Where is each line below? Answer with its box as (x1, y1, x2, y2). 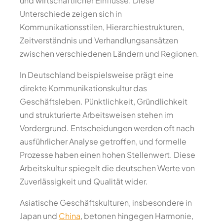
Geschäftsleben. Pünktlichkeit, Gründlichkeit (20, 96, 187, 107)
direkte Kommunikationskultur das (20, 83, 147, 93)
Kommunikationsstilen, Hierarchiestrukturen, (20, 22, 184, 32)
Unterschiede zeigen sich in (20, 8, 122, 19)
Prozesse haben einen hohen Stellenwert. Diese (20, 149, 195, 160)
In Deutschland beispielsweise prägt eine (20, 70, 174, 80)
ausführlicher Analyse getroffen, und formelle (20, 136, 186, 147)
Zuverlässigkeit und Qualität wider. (20, 176, 148, 186)
